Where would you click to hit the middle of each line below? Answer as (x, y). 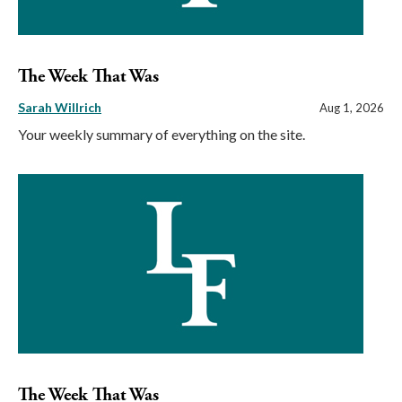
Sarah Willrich (60, 107)
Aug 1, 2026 (352, 107)
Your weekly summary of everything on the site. (162, 134)
